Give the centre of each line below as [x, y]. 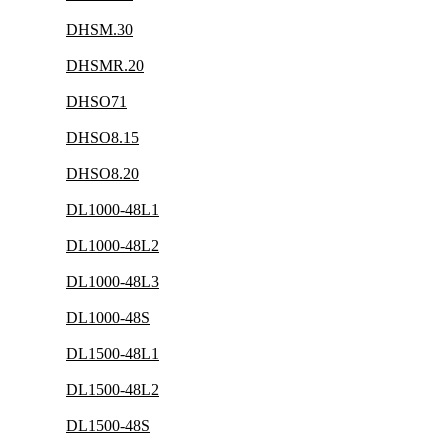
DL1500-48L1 [112, 353]
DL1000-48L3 [112, 281]
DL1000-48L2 [112, 245]
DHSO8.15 [102, 137]
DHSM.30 [99, 29]
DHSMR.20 [105, 65]
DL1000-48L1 [112, 209]
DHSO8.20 [102, 173]
